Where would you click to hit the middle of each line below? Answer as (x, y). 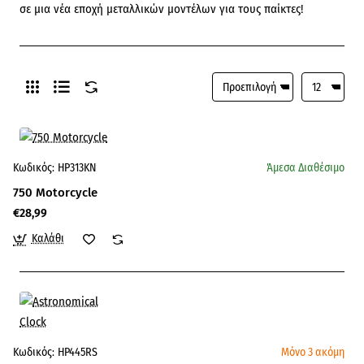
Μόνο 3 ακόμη (313, 352)
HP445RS (78, 352)
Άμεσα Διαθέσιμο (305, 168)
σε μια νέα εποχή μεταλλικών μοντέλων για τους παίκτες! (161, 9)
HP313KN (77, 168)
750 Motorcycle (55, 193)
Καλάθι (48, 238)
